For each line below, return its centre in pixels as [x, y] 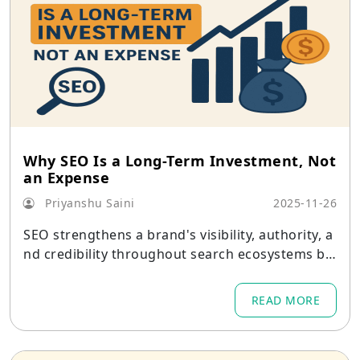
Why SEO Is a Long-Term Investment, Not [180, 161]
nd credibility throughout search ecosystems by [178, 254]
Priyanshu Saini [88, 203]
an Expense [66, 178]
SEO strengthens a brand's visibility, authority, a [178, 235]
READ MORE [285, 300]
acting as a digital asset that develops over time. [179, 273]
